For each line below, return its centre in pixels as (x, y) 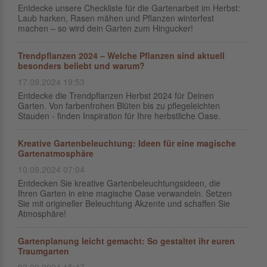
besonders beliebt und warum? (81, 66)
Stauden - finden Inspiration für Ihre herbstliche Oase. (119, 116)
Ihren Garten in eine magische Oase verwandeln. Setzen (125, 193)
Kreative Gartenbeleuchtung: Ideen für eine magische (127, 143)
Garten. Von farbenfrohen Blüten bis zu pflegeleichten (119, 105)
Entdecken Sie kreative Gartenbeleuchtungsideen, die (119, 183)
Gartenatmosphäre (56, 153)
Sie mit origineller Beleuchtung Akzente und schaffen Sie (124, 203)
